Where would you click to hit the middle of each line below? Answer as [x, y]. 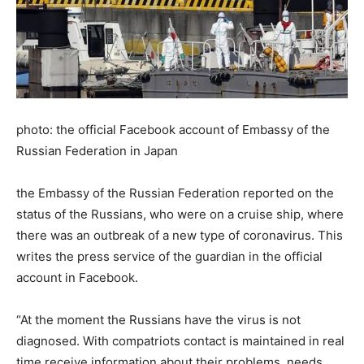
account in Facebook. [77, 277]
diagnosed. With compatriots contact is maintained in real [180, 340]
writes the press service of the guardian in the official [169, 256]
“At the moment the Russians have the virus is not [158, 319]
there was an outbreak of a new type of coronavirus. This [180, 235]
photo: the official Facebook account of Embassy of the [173, 129]
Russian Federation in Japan [97, 150]
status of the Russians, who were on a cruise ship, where [180, 214]
